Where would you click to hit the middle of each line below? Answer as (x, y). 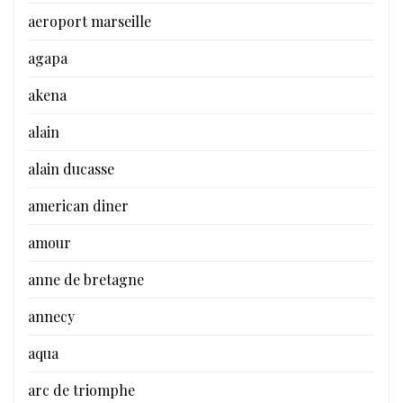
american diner (78, 205)
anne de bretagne (86, 279)
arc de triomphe (81, 390)
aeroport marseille (90, 21)
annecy (51, 316)
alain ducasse (71, 168)
